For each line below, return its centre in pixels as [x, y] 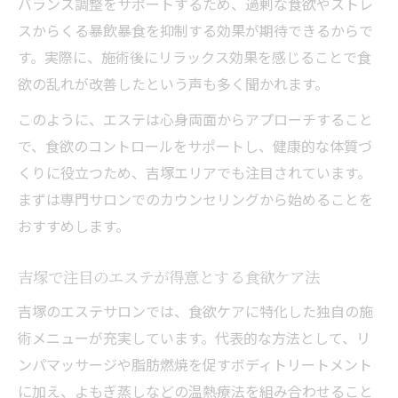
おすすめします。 [74, 225]
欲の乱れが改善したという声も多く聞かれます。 [173, 83]
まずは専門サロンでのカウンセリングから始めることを [195, 199]
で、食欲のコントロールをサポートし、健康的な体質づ [195, 145]
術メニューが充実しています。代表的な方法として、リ [194, 337]
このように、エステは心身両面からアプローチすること [195, 119]
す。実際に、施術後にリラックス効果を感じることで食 [195, 56]
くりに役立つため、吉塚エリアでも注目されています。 [195, 172]
